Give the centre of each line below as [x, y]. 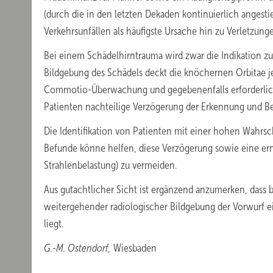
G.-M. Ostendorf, [77, 248]
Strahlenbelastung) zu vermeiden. [110, 165]
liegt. [54, 224]
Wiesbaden [134, 248]
